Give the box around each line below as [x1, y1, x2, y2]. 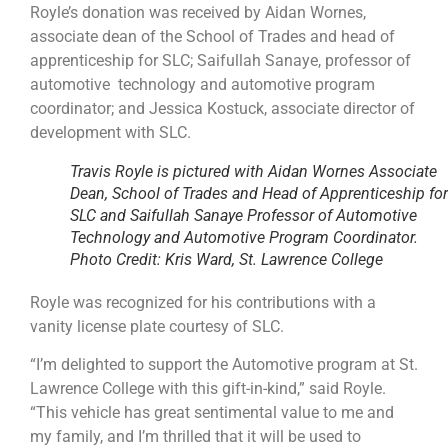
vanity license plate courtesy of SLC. [30, 316, 284, 336]
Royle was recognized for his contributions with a [30, 292, 376, 312]
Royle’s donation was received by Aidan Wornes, [30, 2, 366, 22]
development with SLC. [30, 122, 191, 142]
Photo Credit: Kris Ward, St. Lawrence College [70, 249, 383, 269]
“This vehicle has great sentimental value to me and [30, 402, 394, 422]
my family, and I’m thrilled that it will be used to [30, 426, 361, 446]
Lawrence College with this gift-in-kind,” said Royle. [30, 378, 386, 398]
